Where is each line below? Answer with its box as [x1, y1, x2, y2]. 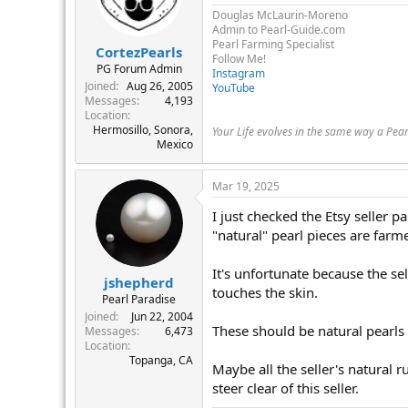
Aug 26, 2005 [127, 78, 193, 95]
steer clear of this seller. [212, 378, 359, 397]
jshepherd [104, 273, 174, 292]
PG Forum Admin [96, 61, 182, 77]
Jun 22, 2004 [131, 309, 193, 325]
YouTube [212, 79, 255, 96]
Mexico [157, 137, 193, 153]
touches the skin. [212, 282, 318, 301]
